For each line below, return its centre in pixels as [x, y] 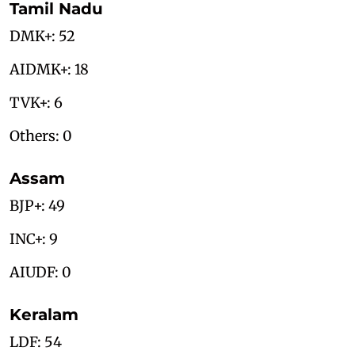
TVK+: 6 [36, 103]
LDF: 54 [36, 342]
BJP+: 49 [37, 206]
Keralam [44, 315]
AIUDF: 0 [40, 273]
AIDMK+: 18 [49, 70]
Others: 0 [41, 136]
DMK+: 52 [42, 36]
